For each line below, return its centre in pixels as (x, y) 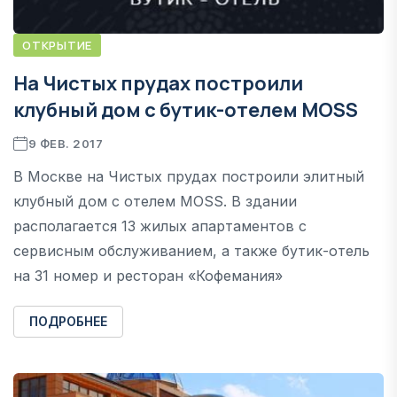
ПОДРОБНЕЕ (68, 321)
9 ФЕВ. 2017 (66, 143)
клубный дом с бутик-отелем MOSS (186, 109)
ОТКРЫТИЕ (58, 45)
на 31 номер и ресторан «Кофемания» (148, 275)
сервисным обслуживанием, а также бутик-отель (191, 250)
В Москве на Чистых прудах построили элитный (189, 176)
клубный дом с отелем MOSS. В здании (155, 201)
